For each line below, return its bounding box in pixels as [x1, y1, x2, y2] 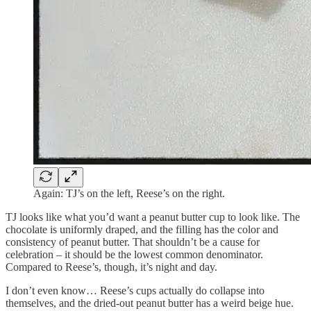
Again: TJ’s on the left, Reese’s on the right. [33, 187, 225, 200]
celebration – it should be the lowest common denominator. [6, 249, 263, 261]
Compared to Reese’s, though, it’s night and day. [6, 261, 217, 274]
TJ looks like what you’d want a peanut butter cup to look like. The [6, 211, 300, 224]
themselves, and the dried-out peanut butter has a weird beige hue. [6, 297, 294, 310]
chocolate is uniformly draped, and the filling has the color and [6, 224, 278, 236]
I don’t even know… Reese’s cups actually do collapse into [6, 285, 264, 297]
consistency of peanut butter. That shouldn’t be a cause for [6, 236, 260, 249]
